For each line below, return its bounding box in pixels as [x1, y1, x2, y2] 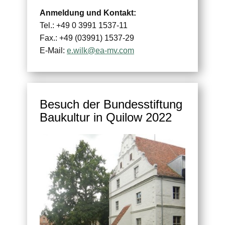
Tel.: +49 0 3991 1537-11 [40, 21, 128, 30]
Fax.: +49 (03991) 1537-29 [40, 34, 134, 43]
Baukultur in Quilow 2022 [40, 110, 172, 125]
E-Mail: [40, 46, 67, 55]
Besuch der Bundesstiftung [40, 97, 182, 111]
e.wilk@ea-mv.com [67, 46, 134, 55]
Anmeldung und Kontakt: [40, 9, 136, 18]
